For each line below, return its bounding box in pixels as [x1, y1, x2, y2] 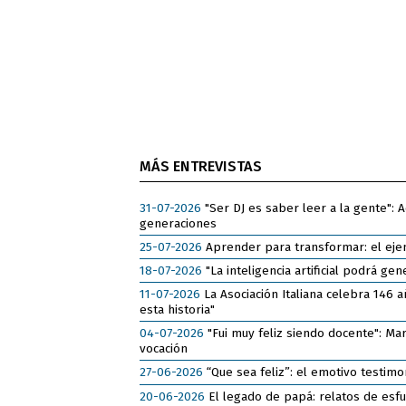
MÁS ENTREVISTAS [139, 158, 262, 176]
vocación [139, 341, 188, 357]
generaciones [139, 216, 217, 232]
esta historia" [139, 302, 215, 318]
